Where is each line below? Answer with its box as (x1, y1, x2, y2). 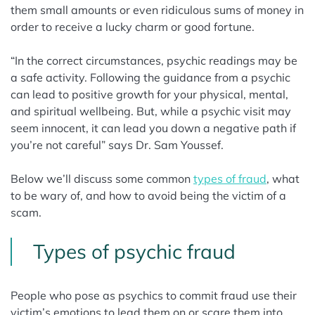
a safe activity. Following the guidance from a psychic (11, 70, 290, 84)
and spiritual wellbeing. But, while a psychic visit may (11, 104, 291, 118)
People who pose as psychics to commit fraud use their (11, 288, 297, 302)
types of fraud (193, 172, 266, 186)
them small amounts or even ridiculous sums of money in (11, 3, 304, 17)
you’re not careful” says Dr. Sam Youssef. (11, 138, 224, 152)
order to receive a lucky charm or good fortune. (11, 20, 255, 34)
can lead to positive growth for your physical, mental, (11, 87, 288, 101)
